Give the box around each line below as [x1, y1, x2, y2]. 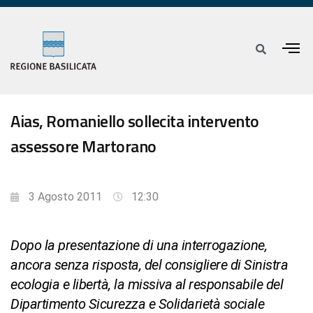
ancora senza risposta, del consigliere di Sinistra [10, 256, 288, 274]
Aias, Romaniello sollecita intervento [10, 108, 259, 134]
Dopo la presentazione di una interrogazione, [10, 237, 267, 254]
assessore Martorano [10, 133, 156, 159]
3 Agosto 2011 [29, 190, 102, 204]
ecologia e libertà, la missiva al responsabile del [10, 276, 283, 293]
